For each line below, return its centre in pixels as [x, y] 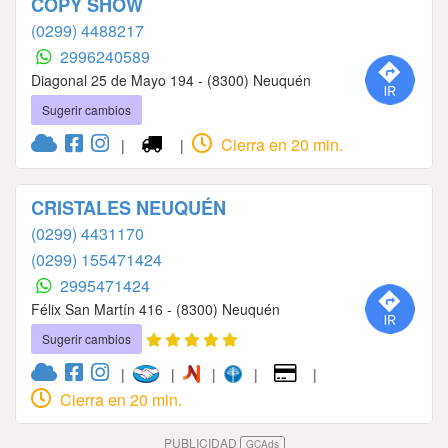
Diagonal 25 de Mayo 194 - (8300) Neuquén [171, 80]
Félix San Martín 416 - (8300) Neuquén [155, 309]
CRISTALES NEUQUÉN [128, 208]
